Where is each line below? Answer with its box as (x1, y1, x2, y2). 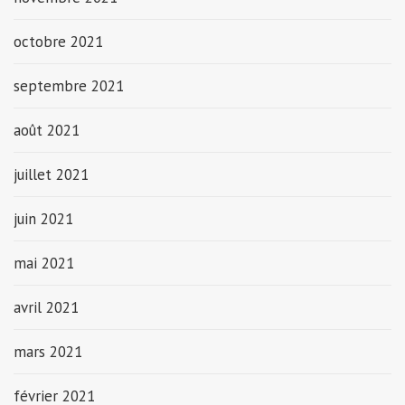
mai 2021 (14, 252, 74, 273)
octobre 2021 (14, 31, 103, 52)
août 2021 (14, 119, 80, 140)
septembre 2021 (14, 75, 124, 96)
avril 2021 (14, 297, 79, 317)
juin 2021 (14, 208, 73, 229)
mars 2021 (14, 341, 82, 362)
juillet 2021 (14, 164, 89, 184)
